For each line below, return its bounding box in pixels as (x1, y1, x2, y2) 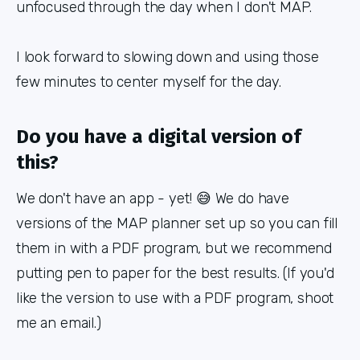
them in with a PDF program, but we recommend (16, 239, 333, 257)
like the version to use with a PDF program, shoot (16, 288, 334, 307)
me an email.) (16, 313, 101, 332)
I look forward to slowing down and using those (16, 48, 319, 67)
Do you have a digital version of (16, 125, 301, 149)
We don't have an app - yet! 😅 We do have (16, 189, 289, 207)
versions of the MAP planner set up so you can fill (16, 214, 338, 232)
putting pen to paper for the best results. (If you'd (16, 264, 334, 282)
